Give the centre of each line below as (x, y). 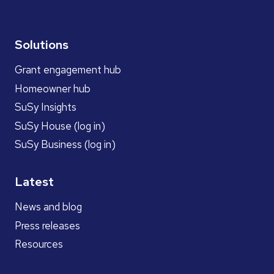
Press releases (47, 225)
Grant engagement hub (68, 70)
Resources (39, 244)
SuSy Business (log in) (65, 144)
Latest (34, 181)
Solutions (42, 44)
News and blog (48, 207)
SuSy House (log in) (60, 126)
